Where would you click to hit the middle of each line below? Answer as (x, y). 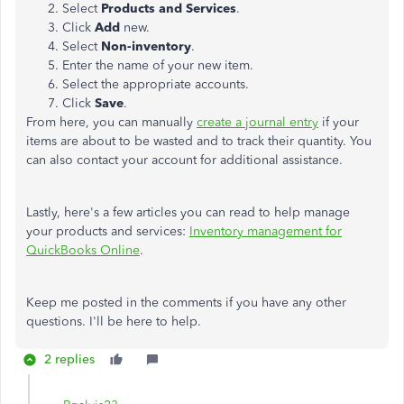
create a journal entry (257, 122)
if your (339, 122)
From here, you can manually (111, 122)
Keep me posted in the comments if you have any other (186, 303)
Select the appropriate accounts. (156, 84)
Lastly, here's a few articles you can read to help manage (188, 212)
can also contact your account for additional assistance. (184, 160)
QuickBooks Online (83, 250)
